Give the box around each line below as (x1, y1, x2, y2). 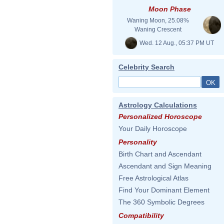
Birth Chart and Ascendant (118, 150, 201, 158)
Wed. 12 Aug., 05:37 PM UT (138, 39, 214, 46)
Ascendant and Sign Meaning (118, 162, 211, 170)
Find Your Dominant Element (118, 186, 209, 194)
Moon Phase (148, 5, 191, 13)
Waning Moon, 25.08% (127, 17, 189, 24)
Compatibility (118, 211, 164, 219)
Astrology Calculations (118, 101, 197, 109)
